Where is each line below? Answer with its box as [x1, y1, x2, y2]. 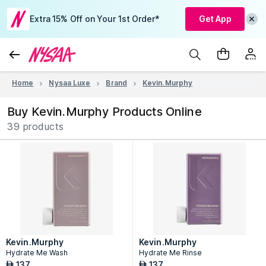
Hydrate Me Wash [6, 248, 68, 257]
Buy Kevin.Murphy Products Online [7, 104, 202, 119]
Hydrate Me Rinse [139, 248, 202, 257]
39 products [7, 121, 64, 132]
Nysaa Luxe [49, 78, 91, 87]
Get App [198, 14, 232, 24]
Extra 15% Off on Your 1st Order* [30, 14, 159, 24]
